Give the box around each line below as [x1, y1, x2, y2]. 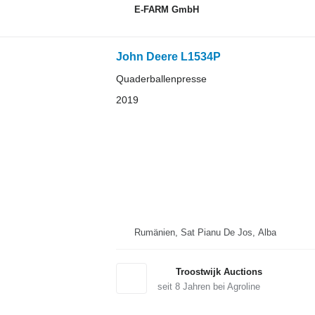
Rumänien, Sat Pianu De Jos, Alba [134, 226, 276, 238]
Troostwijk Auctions [175, 266, 262, 277]
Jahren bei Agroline [179, 281, 260, 292]
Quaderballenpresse [115, 73, 207, 85]
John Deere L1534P [115, 51, 221, 63]
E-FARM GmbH [134, 4, 199, 15]
